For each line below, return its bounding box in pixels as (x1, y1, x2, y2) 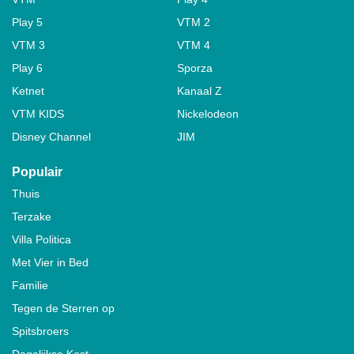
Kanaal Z (177, 85, 222, 97)
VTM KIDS (12, 107, 64, 120)
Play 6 (12, 62, 43, 74)
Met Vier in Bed (12, 256, 88, 269)
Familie (12, 279, 48, 292)
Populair (12, 165, 62, 179)
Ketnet (12, 85, 44, 97)
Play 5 (12, 16, 43, 28)
